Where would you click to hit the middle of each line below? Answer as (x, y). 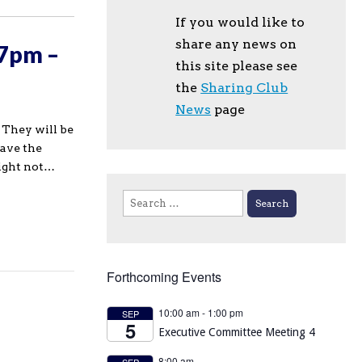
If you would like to (240, 22)
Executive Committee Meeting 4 (237, 332)
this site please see (237, 66)
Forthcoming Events (164, 276)
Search (140, 198)
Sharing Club (244, 88)
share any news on (236, 44)
